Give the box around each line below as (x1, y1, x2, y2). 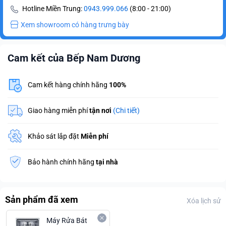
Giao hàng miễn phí (28, 106, 89, 115)
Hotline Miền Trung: (21, 5, 84, 13)
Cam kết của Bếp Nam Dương (8, 52, 140, 65)
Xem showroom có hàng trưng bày (21, 21, 129, 29)
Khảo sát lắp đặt (28, 132, 81, 140)
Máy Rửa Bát (46, 216, 88, 225)
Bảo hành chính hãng (28, 157, 96, 166)
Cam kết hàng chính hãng (28, 80, 109, 89)
